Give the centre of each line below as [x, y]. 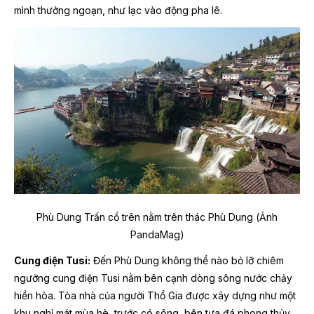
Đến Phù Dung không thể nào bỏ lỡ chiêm [187, 260]
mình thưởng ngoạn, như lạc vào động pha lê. [118, 11]
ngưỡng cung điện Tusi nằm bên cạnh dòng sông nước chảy [153, 278]
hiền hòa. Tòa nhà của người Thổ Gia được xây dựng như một [155, 295]
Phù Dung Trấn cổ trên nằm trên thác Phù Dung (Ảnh [157, 217]
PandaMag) [157, 234]
